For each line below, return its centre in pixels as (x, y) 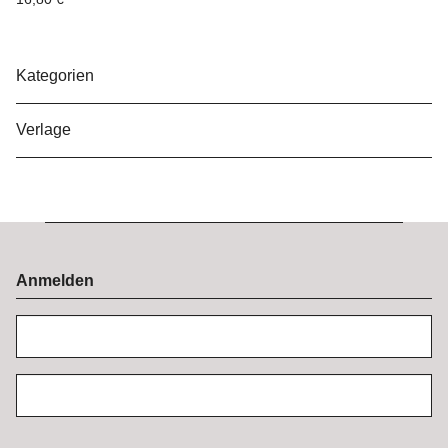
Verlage (45, 130)
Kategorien (57, 76)
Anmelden (55, 281)
